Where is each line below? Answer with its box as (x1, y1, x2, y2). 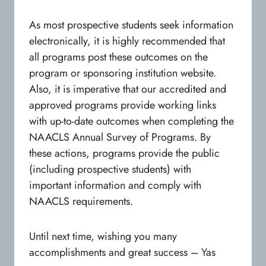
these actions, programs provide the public (29, 145, 220, 161)
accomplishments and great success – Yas (29, 244, 216, 260)
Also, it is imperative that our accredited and (29, 81, 226, 97)
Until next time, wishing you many (29, 228, 177, 244)
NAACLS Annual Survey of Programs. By (29, 129, 211, 145)
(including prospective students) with (29, 161, 191, 177)
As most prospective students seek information (29, 17, 233, 33)
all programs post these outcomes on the (29, 49, 208, 65)
